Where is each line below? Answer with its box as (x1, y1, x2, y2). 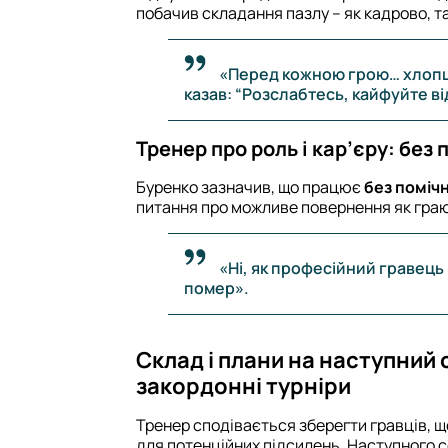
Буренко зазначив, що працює (136, 175, 364, 198)
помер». (184, 276, 249, 299)
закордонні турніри (136, 370, 351, 401)
